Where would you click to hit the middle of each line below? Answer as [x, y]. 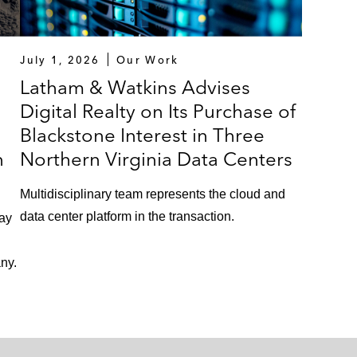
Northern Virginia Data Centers [157, 159]
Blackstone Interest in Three [143, 135]
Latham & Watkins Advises [135, 87]
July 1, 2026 [60, 59]
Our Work [148, 59]
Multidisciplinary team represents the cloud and [153, 194]
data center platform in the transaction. [127, 216]
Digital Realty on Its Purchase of [158, 111]
